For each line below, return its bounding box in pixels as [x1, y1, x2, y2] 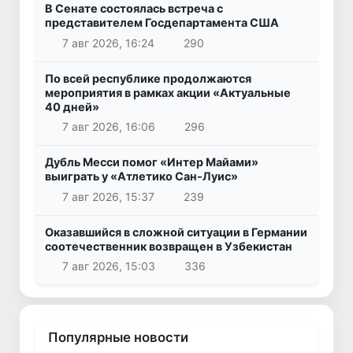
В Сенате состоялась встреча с [45, 2, 223, 15]
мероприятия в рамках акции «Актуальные [45, 85, 291, 99]
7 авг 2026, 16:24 [61, 35, 154, 50]
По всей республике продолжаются [45, 71, 251, 85]
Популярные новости [48, 329, 188, 346]
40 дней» [45, 99, 99, 113]
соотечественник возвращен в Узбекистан [45, 239, 292, 253]
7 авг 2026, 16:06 [61, 120, 155, 134]
